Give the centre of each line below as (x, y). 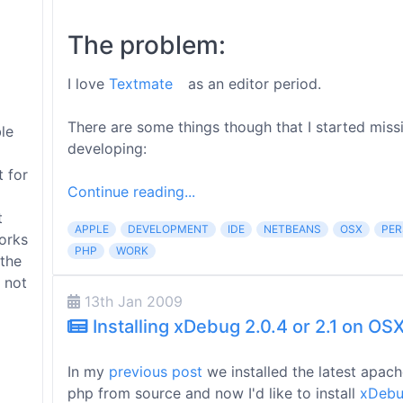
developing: (107, 148)
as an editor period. (252, 84)
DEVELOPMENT (168, 229)
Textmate (141, 84)
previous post (156, 372)
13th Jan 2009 (131, 301)
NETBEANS (292, 229)
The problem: (147, 45)
